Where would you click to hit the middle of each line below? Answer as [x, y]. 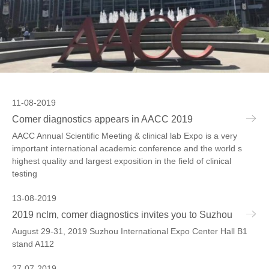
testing [25, 173]
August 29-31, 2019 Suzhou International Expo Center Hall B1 [130, 231]
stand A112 [33, 243]
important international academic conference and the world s [127, 148]
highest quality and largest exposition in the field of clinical [122, 161]
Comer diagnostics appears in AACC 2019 [102, 119]
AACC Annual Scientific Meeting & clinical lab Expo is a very [125, 135]
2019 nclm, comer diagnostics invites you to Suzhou [122, 214]
